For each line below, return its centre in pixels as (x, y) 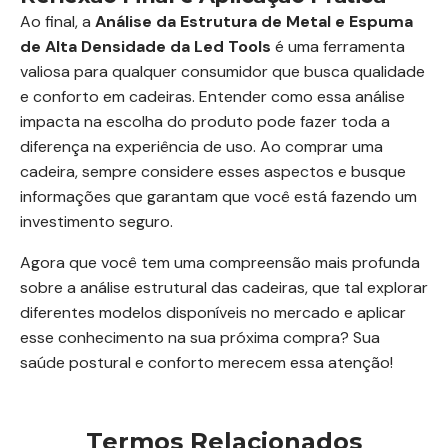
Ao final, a (57, 21)
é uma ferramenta (338, 46)
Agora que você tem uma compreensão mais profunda (220, 262)
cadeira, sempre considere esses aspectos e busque (213, 171)
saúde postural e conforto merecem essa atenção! (206, 362)
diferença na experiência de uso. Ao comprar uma (201, 146)
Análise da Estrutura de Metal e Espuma (254, 21)
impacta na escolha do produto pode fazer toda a (205, 121)
